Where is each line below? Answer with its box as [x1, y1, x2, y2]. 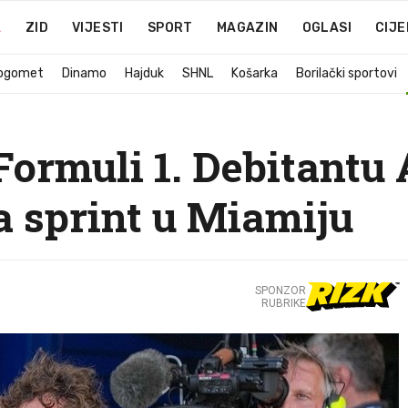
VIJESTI [71, 20, 124, 36]
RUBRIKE [260, 297, 306, 310]
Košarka [231, 66, 278, 81]
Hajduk [125, 66, 164, 81]
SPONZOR [254, 284, 306, 297]
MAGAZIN [216, 20, 279, 36]
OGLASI [301, 20, 352, 36]
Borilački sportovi [296, 66, 397, 81]
